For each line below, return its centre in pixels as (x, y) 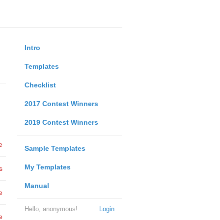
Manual (37, 186)
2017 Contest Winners (61, 104)
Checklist (40, 85)
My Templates (47, 167)
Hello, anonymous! (51, 209)
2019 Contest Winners (61, 122)
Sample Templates (55, 148)
